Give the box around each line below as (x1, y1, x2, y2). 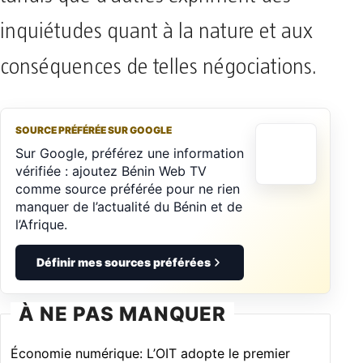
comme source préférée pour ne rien (15, 180, 240, 197)
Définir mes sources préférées (36, 254, 211, 269)
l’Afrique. (15, 216, 67, 233)
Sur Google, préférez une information (15, 144, 244, 161)
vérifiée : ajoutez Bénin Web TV (15, 162, 207, 179)
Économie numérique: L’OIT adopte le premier (11, 344, 290, 361)
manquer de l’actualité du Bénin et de (15, 198, 242, 215)
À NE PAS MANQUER (19, 301, 227, 326)
